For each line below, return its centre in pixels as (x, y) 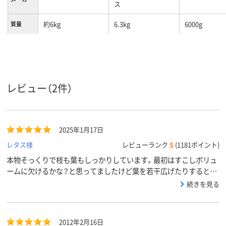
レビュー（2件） (40, 88)
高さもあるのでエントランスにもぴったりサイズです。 (94, 182)
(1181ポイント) (196, 145)
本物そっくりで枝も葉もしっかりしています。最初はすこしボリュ (112, 160)
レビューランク (146, 145)
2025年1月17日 (81, 130)
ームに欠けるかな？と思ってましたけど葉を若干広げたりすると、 (110, 171)
